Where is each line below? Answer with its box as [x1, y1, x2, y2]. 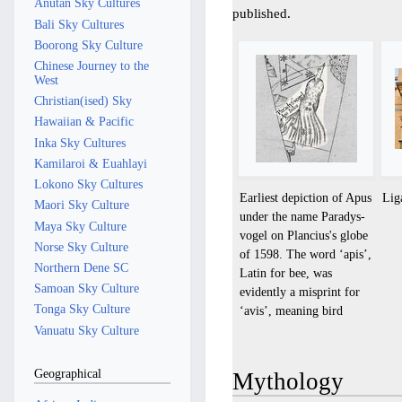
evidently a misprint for [240, 284, 361, 300]
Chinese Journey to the [33, 58, 149, 73]
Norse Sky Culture [33, 239, 128, 254]
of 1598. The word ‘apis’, [240, 247, 372, 262]
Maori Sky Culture [33, 197, 129, 213]
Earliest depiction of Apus [240, 190, 372, 205]
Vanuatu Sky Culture [33, 322, 139, 337]
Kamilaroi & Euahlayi [33, 155, 147, 170]
